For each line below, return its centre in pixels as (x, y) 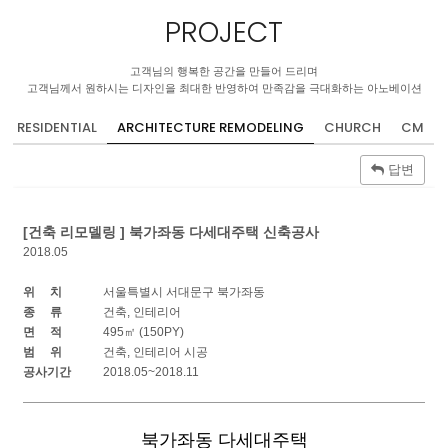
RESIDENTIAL (57, 128)
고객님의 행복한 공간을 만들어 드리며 (224, 71)
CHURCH (353, 128)
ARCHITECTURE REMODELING (211, 128)
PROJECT (224, 32)
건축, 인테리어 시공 (156, 351)
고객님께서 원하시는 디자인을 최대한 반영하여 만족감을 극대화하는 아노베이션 (224, 88)
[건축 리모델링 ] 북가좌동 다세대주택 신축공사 (171, 231)
